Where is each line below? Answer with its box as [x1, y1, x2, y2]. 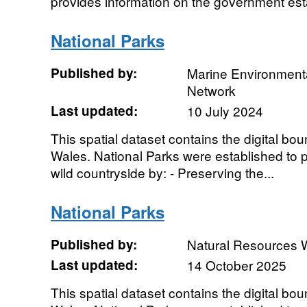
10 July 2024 [186, 101, 263, 120]
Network [186, 81, 236, 99]
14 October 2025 [186, 256, 286, 274]
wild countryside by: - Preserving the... [50, 163, 274, 182]
